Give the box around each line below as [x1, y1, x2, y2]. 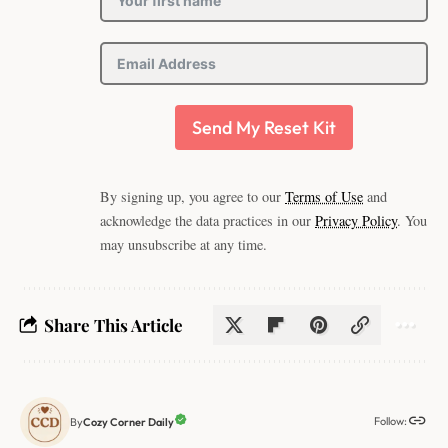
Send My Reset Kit [192, 115, 336, 139]
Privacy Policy [315, 210, 397, 230]
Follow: [374, 414, 407, 429]
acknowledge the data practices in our [100, 210, 315, 230]
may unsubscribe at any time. [100, 234, 267, 254]
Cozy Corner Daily [83, 414, 174, 429]
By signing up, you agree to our [100, 186, 285, 206]
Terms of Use [285, 186, 363, 206]
